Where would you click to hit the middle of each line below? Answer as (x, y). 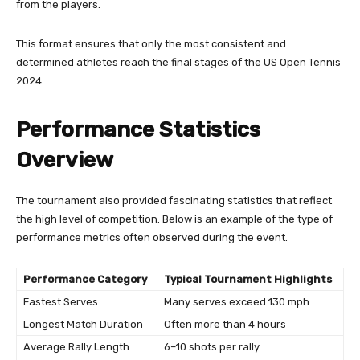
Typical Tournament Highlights (248, 280)
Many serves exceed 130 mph (237, 302)
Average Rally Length (76, 347)
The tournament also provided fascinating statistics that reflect (174, 201)
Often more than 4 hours (225, 325)
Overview (65, 160)
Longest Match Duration (83, 325)
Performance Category (85, 280)
